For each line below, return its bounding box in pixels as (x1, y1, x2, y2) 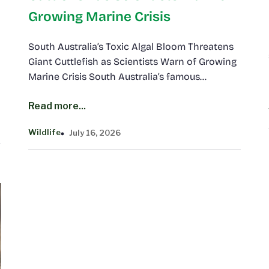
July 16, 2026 (68, 127, 121, 138)
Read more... (28, 100, 86, 112)
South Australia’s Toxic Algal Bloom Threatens (28, 40, 234, 52)
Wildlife (28, 127, 61, 138)
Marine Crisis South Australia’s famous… (28, 70, 207, 82)
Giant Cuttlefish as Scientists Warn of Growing (28, 55, 237, 67)
